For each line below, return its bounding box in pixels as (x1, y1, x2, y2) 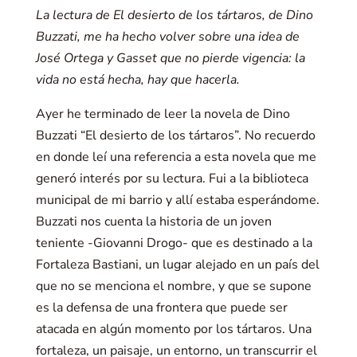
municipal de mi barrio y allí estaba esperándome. (35, 191, 320, 209)
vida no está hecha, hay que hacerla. (35, 71, 240, 88)
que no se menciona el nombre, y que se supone (35, 277, 312, 295)
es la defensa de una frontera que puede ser (35, 299, 288, 316)
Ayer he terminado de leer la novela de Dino (35, 105, 290, 123)
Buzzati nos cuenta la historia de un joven (35, 213, 272, 230)
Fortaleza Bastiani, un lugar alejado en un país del (35, 256, 320, 273)
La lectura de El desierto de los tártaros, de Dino (35, 6, 313, 24)
